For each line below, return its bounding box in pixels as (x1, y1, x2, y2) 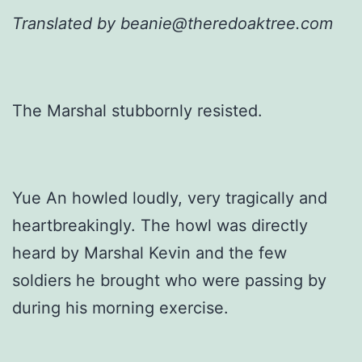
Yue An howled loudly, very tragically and (12, 187, 327, 208)
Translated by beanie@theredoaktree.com (12, 14, 333, 34)
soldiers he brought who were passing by (12, 270, 326, 290)
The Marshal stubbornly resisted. (12, 100, 263, 120)
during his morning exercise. (12, 297, 229, 318)
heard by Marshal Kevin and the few (12, 242, 287, 263)
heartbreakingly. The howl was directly (12, 215, 308, 235)
